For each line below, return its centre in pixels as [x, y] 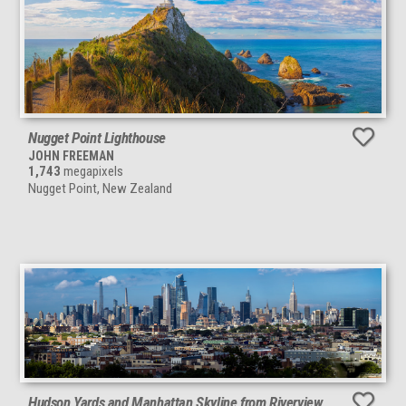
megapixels [92, 171]
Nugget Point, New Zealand [100, 188]
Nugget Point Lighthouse [97, 137]
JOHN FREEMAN [71, 155]
